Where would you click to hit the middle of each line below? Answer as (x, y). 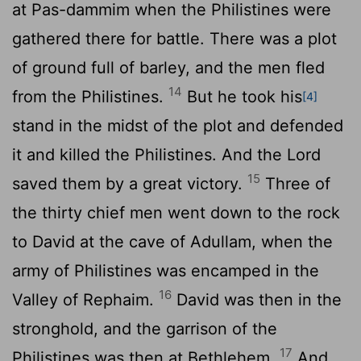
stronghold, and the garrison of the (145, 328)
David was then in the (257, 299)
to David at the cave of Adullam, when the (172, 241)
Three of (295, 183)
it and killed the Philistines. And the (149, 154)
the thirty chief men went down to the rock (176, 212)
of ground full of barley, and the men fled (168, 67)
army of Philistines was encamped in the (166, 270)
